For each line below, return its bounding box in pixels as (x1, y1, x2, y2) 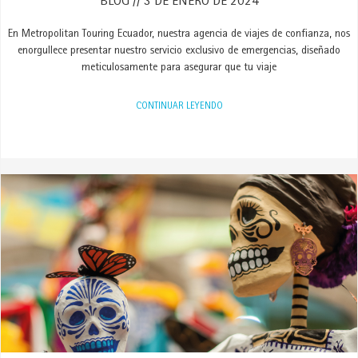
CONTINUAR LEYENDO (135, 102, 223, 112)
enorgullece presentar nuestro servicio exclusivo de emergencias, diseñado (18, 46, 340, 57)
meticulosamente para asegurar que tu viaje (82, 62, 276, 74)
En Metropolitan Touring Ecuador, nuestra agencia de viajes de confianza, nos (8, 29, 350, 40)
